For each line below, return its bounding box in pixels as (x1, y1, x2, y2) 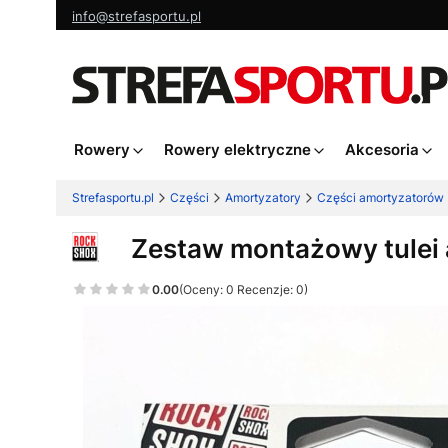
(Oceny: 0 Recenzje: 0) (179, 281, 308, 297)
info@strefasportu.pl (72, 8, 201, 24)
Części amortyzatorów (317, 190, 444, 205)
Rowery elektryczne (163, 141, 311, 159)
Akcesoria (344, 141, 419, 159)
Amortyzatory (225, 190, 301, 205)
